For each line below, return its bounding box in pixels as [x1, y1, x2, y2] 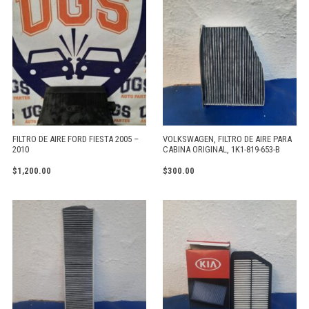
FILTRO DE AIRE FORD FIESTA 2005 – [12, 134, 139, 145]
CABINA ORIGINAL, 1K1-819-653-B [163, 144, 280, 155]
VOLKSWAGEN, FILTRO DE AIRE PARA [163, 134, 292, 145]
